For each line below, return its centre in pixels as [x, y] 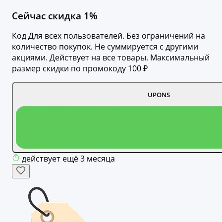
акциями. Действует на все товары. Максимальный [111, 58]
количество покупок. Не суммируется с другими [105, 47]
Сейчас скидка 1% [55, 15]
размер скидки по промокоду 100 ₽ [80, 69]
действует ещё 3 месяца [68, 159]
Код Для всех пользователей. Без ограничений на [109, 36]
